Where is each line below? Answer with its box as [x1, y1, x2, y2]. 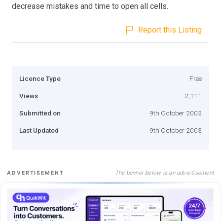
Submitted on [19, 109, 61, 117]
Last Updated [19, 126, 59, 134]
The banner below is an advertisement [114, 169, 214, 176]
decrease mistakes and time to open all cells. [12, 1, 168, 11]
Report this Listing [138, 25, 202, 35]
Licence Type [19, 74, 61, 82]
